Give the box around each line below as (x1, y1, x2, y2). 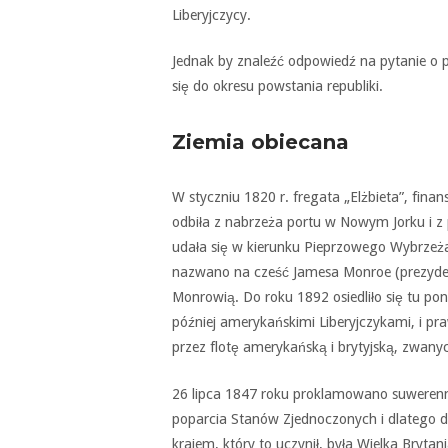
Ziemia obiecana (172, 130, 349, 155)
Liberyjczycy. (172, 6, 251, 23)
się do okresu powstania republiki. (172, 78, 383, 95)
